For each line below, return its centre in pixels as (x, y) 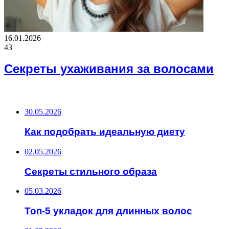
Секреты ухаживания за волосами (109, 69)
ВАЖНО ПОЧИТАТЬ (42, 93)
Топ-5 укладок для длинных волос (108, 211)
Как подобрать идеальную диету (105, 132)
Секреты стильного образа (91, 171)
